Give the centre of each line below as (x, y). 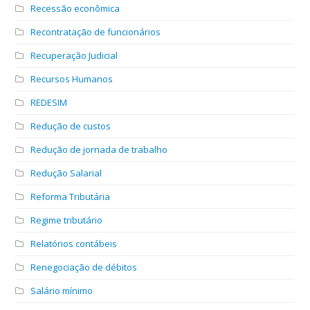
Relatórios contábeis (74, 243)
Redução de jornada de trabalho (99, 149)
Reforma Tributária (71, 196)
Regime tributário (67, 220)
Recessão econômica (75, 8)
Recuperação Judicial (74, 55)
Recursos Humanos (72, 79)
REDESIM (49, 102)
